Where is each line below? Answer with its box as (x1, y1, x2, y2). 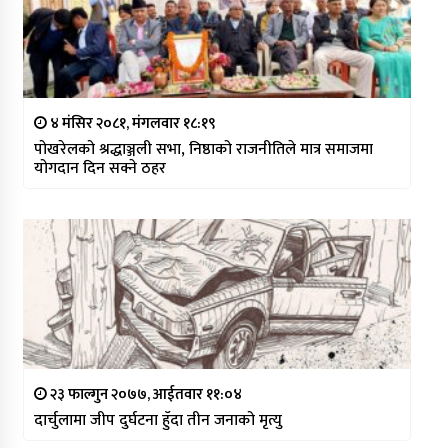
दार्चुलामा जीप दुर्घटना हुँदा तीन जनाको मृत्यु (33, 406, 282, 434)
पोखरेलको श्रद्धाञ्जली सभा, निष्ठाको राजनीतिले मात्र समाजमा (33, 135, 373, 163)
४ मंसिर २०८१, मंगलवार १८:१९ (46, 110, 216, 136)
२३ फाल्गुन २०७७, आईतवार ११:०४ (46, 381, 242, 407)
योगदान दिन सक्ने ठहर (33, 154, 166, 182)
